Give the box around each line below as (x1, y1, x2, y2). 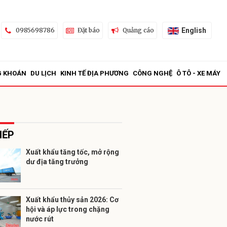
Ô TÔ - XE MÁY (176, 69, 220, 77)
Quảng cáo (122, 26, 154, 34)
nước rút (26, 215, 54, 223)
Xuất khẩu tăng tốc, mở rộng (26, 148, 119, 156)
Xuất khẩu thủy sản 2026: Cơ (26, 196, 119, 204)
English (181, 26, 206, 34)
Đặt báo (77, 26, 100, 34)
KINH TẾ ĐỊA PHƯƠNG (60, 69, 129, 77)
